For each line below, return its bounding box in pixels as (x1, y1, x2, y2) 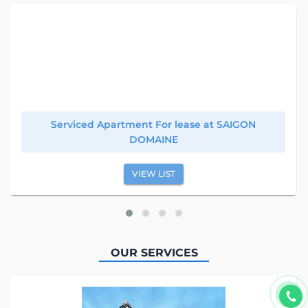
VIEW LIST (131, 168, 175, 179)
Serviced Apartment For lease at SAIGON (51, 118, 256, 131)
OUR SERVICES (110, 245, 198, 259)
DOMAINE (129, 133, 178, 146)
